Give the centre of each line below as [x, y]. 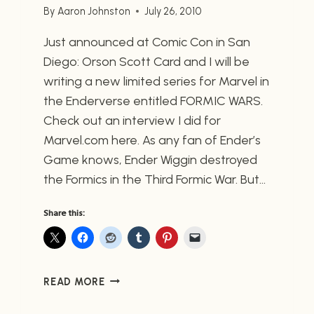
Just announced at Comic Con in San [147, 42]
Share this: [64, 213]
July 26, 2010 [173, 11]
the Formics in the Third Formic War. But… [155, 179]
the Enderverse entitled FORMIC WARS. [153, 101]
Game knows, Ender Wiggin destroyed [151, 159]
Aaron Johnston [94, 11]
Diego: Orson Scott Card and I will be [147, 61]
